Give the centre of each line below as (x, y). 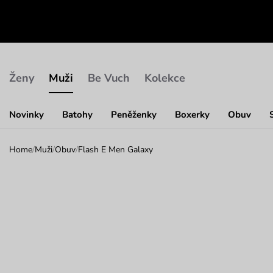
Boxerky (192, 114)
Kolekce (165, 78)
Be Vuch (109, 78)
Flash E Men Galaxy (115, 149)
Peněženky (134, 114)
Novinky (27, 114)
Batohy (77, 114)
